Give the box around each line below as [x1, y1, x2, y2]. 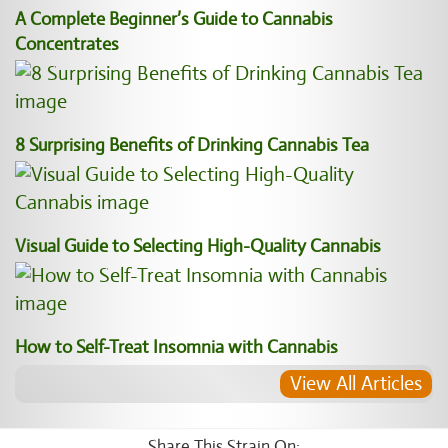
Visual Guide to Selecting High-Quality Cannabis [15, 235, 381, 257]
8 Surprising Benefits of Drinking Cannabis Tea [15, 134, 369, 156]
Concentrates [15, 33, 119, 55]
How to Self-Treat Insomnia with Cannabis [15, 336, 338, 358]
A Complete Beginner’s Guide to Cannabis [15, 8, 333, 30]
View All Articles [290, 371, 422, 396]
